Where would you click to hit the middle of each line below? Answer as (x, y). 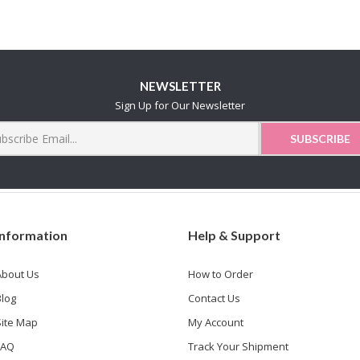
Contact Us (214, 298)
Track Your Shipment (238, 346)
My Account (215, 322)
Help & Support (234, 235)
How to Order (220, 274)
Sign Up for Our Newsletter (180, 105)
